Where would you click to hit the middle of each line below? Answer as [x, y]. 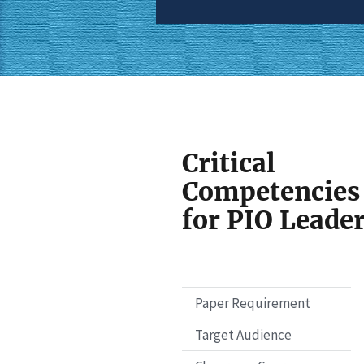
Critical [229, 163]
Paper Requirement [253, 303]
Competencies [271, 191]
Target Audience [243, 334]
